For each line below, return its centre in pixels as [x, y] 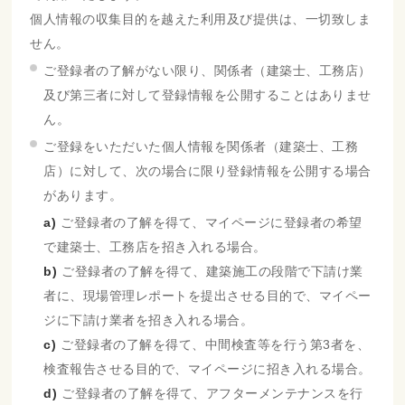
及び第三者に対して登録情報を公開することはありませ [207, 95]
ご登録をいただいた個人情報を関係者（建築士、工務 [201, 146]
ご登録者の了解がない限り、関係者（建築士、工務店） [207, 71]
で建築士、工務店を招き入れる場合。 [155, 247]
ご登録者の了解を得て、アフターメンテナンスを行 [212, 393]
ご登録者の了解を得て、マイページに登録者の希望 [212, 222]
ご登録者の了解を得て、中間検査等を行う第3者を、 [216, 344]
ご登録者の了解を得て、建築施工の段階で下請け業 [212, 271]
